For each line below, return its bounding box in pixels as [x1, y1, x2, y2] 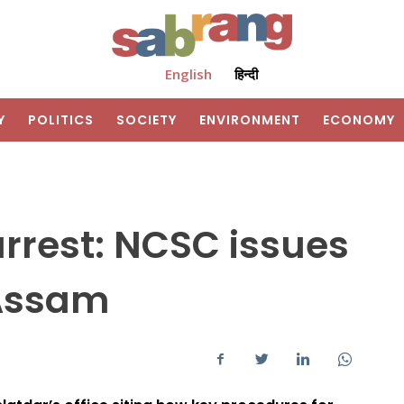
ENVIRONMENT [199, 111, 300, 130]
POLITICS [28, 111, 94, 130]
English [164, 65, 212, 84]
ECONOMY [323, 111, 395, 130]
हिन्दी [234, 65, 258, 84]
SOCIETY [116, 111, 177, 130]
